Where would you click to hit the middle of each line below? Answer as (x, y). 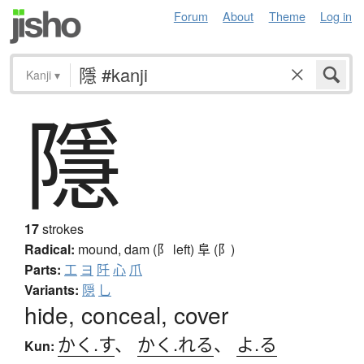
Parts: (43, 270)
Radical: (50, 249)
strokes (61, 229)
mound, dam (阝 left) (138, 249)
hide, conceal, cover (126, 315)
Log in (336, 16)
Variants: (52, 290)
